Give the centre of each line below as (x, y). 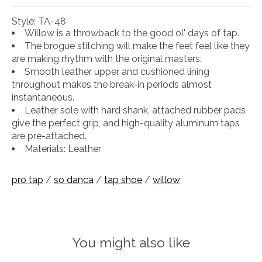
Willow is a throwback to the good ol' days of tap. (132, 33)
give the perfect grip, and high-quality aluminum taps (126, 123)
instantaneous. (43, 97)
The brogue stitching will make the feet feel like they (137, 46)
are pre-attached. (49, 136)
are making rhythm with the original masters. (107, 58)
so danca (74, 180)
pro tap (27, 180)
